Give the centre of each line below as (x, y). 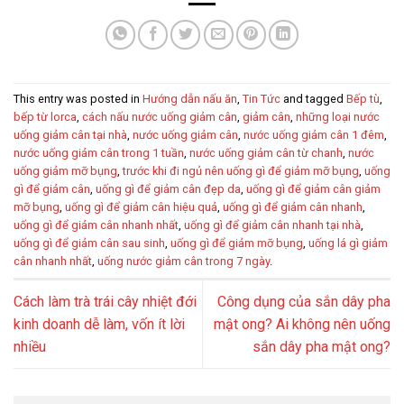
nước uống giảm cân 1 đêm (314, 134)
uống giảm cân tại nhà (70, 134)
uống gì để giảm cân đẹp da (168, 188)
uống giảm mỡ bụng (65, 170)
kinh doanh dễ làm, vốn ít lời (99, 324)
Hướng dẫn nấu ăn (190, 98)
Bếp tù (363, 98)
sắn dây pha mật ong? (321, 346)
